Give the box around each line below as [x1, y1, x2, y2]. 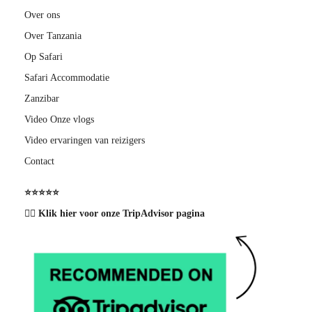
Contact [24, 156, 54, 167]
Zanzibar [24, 93, 59, 104]
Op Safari [24, 52, 63, 63]
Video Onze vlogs [24, 114, 94, 125]
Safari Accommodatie [24, 72, 109, 84]
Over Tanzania [24, 31, 81, 42]
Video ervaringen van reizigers [24, 135, 145, 146]
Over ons [24, 10, 60, 21]
